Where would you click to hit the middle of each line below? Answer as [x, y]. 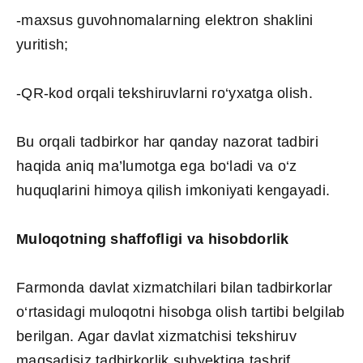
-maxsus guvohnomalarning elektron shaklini [165, 20]
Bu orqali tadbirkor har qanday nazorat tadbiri [167, 141]
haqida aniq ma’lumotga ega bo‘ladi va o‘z [157, 166]
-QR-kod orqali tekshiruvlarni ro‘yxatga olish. [164, 93]
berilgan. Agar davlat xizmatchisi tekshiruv [157, 336]
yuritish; [43, 44]
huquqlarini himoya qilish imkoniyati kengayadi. [173, 190]
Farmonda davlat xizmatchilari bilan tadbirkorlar [175, 287]
